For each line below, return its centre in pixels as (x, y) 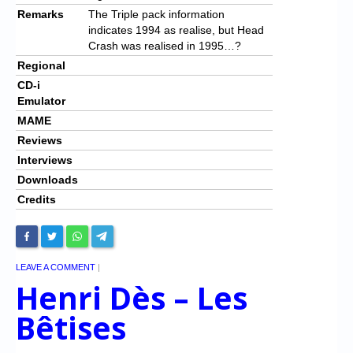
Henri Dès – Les (132, 297)
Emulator (41, 100)
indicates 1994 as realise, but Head (176, 30)
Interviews (45, 160)
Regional (41, 65)
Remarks (41, 14)
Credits (37, 199)
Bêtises (71, 327)
